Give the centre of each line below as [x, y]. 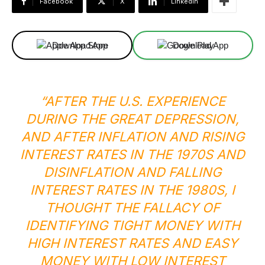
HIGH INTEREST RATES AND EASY [132, 243]
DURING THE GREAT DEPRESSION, [132, 119]
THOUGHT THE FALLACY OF [132, 208]
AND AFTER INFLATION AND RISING [132, 137]
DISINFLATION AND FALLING [132, 172]
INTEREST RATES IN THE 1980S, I [132, 190]
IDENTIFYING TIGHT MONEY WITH [132, 225]
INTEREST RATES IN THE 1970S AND [132, 154]
